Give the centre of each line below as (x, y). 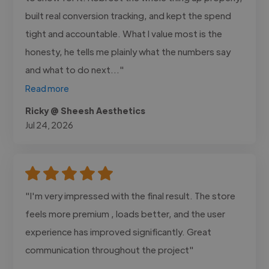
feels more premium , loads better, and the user (125, 213)
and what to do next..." (75, 69)
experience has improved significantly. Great (119, 231)
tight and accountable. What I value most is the (124, 33)
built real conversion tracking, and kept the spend (128, 15)
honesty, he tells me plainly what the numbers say (128, 51)
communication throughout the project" (110, 249)
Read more (47, 88)
